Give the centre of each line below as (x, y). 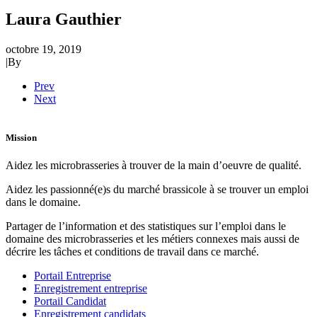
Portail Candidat (70, 301)
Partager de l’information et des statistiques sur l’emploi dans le (146, 226)
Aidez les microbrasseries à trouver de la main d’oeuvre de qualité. (154, 166)
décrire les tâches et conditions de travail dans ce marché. (132, 252)
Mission (21, 137)
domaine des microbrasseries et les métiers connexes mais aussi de (152, 239)
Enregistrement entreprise (91, 289)
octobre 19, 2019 (44, 49)
